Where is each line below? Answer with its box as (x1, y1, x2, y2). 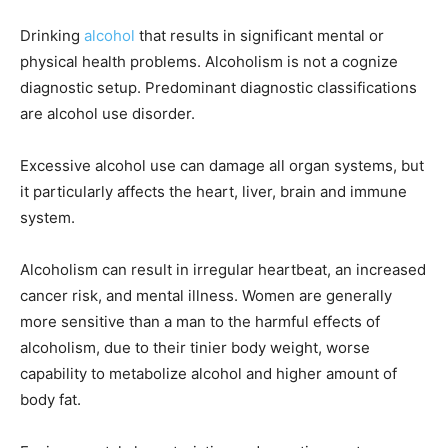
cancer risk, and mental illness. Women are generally (20, 286, 392, 306)
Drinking (20, 26, 84, 46)
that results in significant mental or (135, 26, 384, 46)
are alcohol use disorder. (20, 104, 195, 124)
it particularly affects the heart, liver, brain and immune (20, 182, 407, 202)
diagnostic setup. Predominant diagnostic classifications (20, 78, 417, 98)
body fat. (20, 390, 81, 410)
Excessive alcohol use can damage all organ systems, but (20, 156, 424, 176)
